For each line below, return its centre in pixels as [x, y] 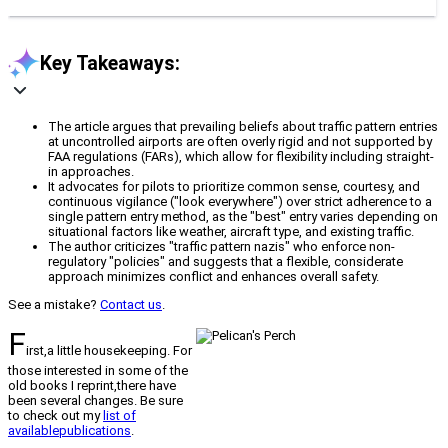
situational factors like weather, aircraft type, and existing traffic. [231, 232]
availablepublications [69, 431]
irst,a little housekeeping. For [109, 351]
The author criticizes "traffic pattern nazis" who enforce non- [221, 247]
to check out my [55, 416]
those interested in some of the [98, 371]
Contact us [131, 305]
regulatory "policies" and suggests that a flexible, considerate [225, 262]
